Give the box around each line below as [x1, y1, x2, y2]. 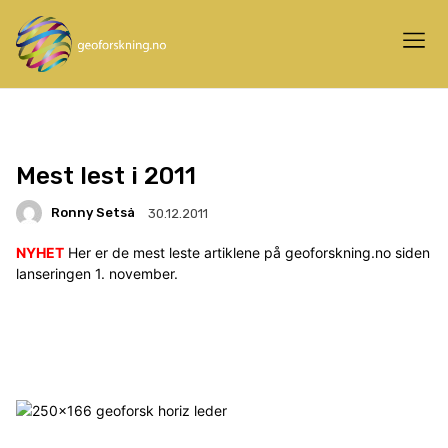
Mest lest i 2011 [16, 161, 196, 190]
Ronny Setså [51, 205, 135, 221]
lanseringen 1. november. [16, 264, 178, 282]
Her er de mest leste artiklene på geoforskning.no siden [64, 243, 430, 261]
